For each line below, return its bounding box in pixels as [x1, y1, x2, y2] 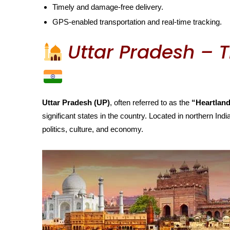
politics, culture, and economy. [42, 125, 143, 133]
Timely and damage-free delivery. [52, 2, 163, 11]
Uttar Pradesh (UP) [42, 98, 110, 107]
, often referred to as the [110, 98, 191, 107]
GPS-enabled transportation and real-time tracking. [52, 17, 222, 26]
